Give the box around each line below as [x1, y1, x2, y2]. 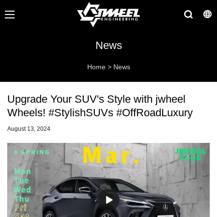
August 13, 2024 [7, 125, 50, 133]
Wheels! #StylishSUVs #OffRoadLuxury [7, 107, 193, 119]
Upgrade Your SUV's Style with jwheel [7, 93, 186, 106]
